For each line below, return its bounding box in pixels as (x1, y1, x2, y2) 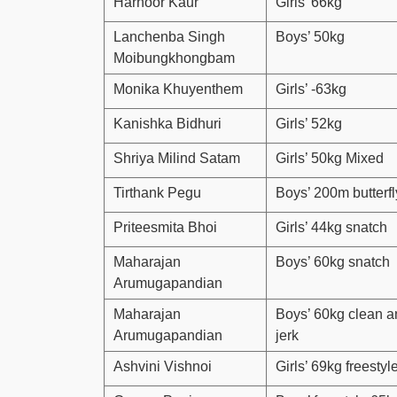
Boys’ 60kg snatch (276, 253, 390, 269)
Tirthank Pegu (113, 184, 201, 200)
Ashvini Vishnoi (113, 358, 212, 374)
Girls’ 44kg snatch (276, 219, 387, 235)
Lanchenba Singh (113, 28, 225, 44)
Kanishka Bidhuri (113, 115, 222, 131)
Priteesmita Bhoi (113, 219, 217, 235)
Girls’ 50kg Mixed (276, 150, 384, 166)
